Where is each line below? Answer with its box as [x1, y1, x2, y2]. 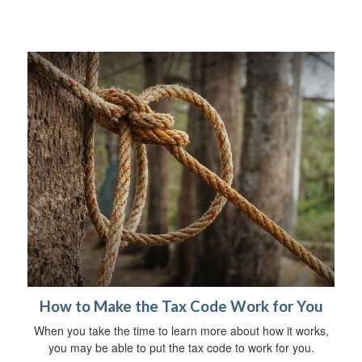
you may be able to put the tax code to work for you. [48, 339, 314, 356]
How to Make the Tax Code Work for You [39, 297, 323, 315]
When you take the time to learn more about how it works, [33, 322, 329, 339]
